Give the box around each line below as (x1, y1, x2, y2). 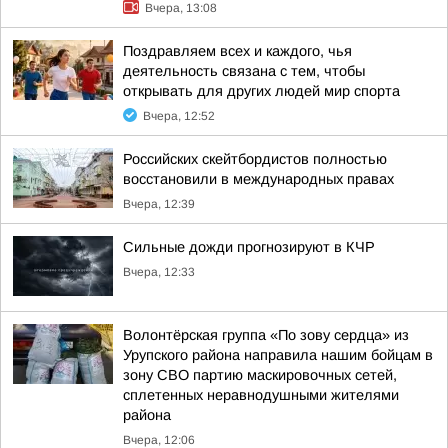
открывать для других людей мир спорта (123, 83, 400, 99)
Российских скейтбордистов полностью (123, 151, 387, 167)
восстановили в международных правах (123, 171, 394, 187)
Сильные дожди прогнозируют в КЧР (123, 239, 375, 255)
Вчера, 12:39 (123, 197, 195, 211)
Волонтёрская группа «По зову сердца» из (123, 327, 409, 343)
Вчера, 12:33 (123, 265, 195, 279)
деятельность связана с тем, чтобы (123, 63, 365, 79)
